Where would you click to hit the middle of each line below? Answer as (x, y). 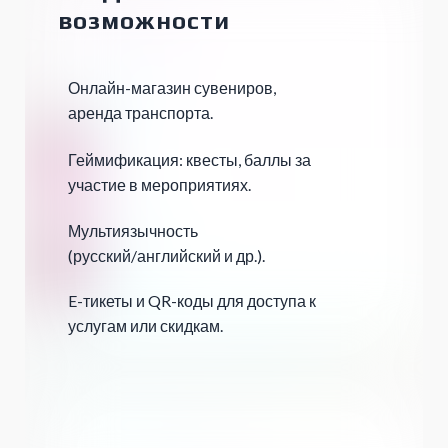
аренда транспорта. (140, 113)
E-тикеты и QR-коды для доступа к (192, 301)
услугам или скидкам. (145, 326)
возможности (144, 21)
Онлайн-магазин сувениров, (172, 88)
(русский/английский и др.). (166, 256)
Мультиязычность (133, 231)
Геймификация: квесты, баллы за (191, 160)
